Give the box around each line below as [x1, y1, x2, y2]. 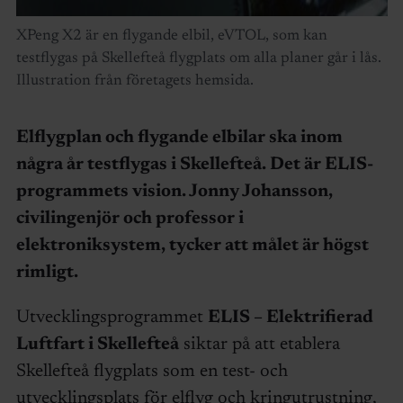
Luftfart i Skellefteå [15, 336, 179, 354]
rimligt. [15, 264, 78, 282]
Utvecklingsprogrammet [15, 309, 208, 327]
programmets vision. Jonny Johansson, [15, 183, 333, 201]
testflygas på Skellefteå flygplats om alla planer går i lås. [15, 51, 381, 67]
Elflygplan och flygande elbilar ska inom [15, 129, 343, 148]
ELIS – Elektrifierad [207, 309, 373, 327]
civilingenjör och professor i [15, 210, 244, 228]
